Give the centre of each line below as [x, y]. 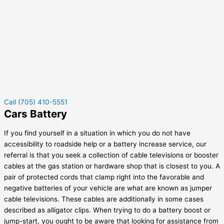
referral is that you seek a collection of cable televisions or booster [111, 155]
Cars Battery [35, 114]
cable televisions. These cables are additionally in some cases [104, 199]
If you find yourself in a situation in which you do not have [97, 133]
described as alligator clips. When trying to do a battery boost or [107, 210]
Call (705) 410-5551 [36, 102]
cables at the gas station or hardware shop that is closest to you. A [112, 166]
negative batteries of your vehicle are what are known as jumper [108, 188]
